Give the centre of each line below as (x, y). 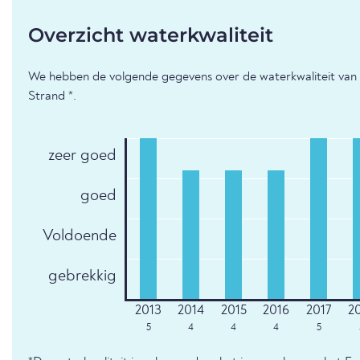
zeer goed (83, 155)
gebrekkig (83, 276)
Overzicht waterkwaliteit (151, 35)
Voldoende (80, 236)
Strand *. (52, 96)
